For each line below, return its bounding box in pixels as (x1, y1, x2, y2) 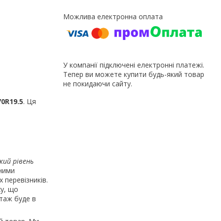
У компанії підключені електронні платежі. (63, 60, 204, 70)
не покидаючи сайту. (63, 78, 132, 88)
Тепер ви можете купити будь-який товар (63, 69, 204, 79)
